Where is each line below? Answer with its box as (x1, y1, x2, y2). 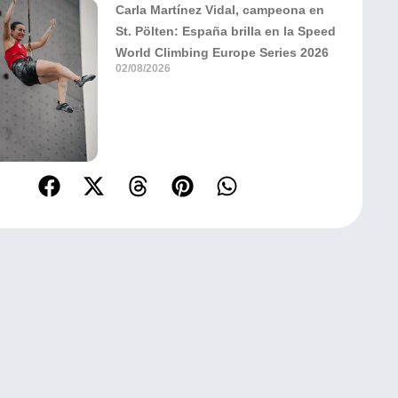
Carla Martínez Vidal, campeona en (115, 3, 324, 18)
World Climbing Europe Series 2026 (115, 45, 329, 60)
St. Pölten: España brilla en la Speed (115, 24, 336, 39)
